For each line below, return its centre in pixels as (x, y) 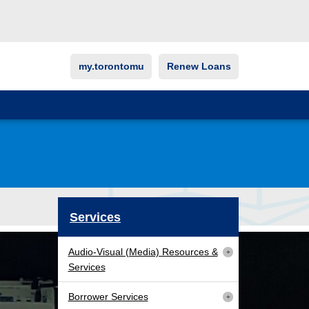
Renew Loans (199, 67)
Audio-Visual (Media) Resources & (143, 252)
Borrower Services (108, 297)
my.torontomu (111, 67)
